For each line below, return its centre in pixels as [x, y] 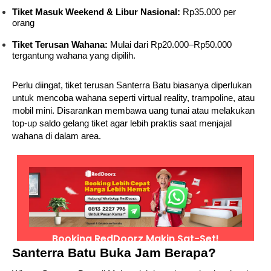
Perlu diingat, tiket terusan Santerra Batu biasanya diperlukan [132, 86]
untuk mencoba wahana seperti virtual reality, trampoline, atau [133, 98]
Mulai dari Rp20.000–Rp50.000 [170, 45]
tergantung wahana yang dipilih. [74, 56]
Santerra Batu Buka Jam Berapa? [114, 253]
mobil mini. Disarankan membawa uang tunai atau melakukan [133, 111]
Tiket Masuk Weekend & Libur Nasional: [96, 12]
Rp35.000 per [208, 12]
